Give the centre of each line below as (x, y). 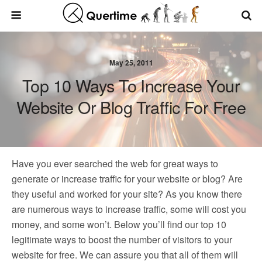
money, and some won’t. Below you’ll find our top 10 (119, 224)
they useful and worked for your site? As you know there (127, 194)
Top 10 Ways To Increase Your (131, 85)
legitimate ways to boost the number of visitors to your (122, 239)
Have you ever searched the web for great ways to (115, 163)
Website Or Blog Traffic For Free (131, 107)
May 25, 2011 (131, 63)
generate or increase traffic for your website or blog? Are (127, 179)
